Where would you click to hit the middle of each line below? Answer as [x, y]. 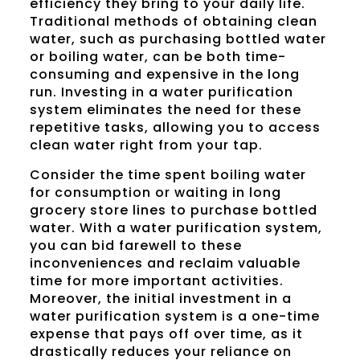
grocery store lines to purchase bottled [173, 211]
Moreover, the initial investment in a [160, 299]
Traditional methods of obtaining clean [173, 22]
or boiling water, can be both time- [157, 57]
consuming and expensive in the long [164, 75]
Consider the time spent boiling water [168, 175]
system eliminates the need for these [165, 110]
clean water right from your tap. [146, 145]
